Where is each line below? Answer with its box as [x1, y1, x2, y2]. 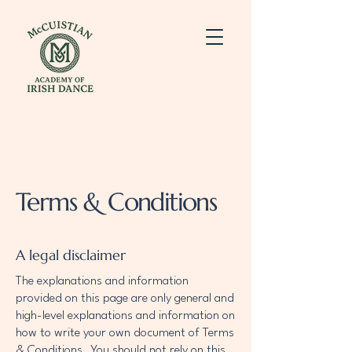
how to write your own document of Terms [16, 327, 234, 339]
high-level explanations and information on [16, 310, 235, 322]
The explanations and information [16, 275, 189, 288]
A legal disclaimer [16, 246, 126, 264]
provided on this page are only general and [16, 292, 234, 305]
